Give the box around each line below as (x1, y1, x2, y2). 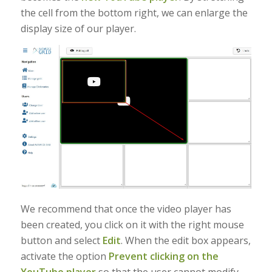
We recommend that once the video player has (20, 202, 231, 216)
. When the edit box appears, (120, 234, 251, 248)
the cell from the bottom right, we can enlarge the (20, 6, 248, 20)
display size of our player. (20, 22, 136, 36)
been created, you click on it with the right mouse (20, 218, 244, 232)
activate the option (20, 250, 109, 263)
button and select (20, 234, 103, 248)
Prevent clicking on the (108, 250, 219, 263)
